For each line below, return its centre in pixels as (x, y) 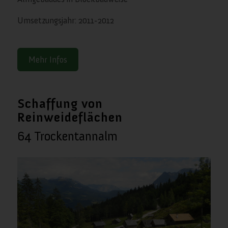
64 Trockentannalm (67, 136)
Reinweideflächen (70, 117)
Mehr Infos (48, 59)
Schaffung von (60, 103)
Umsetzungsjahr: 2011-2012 (65, 21)
